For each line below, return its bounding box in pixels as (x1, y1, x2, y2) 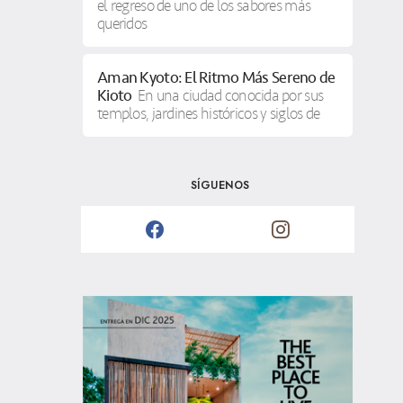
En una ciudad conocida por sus (137, 85, 324, 105)
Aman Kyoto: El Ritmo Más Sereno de (97, 65, 336, 90)
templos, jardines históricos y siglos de (97, 103, 320, 123)
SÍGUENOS (191, 177, 250, 193)
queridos (97, 13, 148, 33)
